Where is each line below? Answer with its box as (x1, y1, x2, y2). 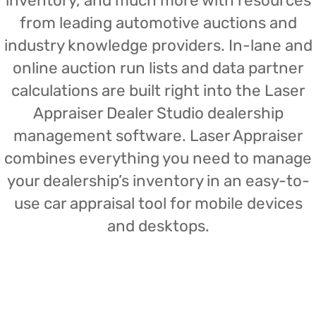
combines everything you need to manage (4, 149, 312, 168)
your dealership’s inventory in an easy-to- (6, 171, 310, 190)
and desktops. (107, 217, 209, 236)
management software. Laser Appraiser (13, 126, 303, 145)
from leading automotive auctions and (19, 13, 297, 32)
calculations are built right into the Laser (11, 81, 305, 100)
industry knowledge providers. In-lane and (4, 36, 312, 55)
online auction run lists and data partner (12, 59, 304, 78)
